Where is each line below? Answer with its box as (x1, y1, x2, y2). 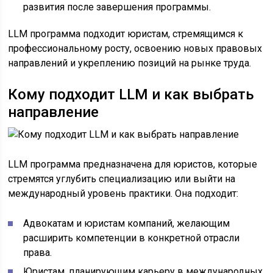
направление (8, 104, 99, 121)
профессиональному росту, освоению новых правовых (8, 43, 263, 54)
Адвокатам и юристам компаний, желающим (23, 218, 230, 229)
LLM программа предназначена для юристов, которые (8, 158, 258, 170)
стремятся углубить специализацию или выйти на (8, 173, 236, 185)
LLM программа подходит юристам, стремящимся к (8, 28, 244, 40)
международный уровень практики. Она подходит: (8, 188, 239, 199)
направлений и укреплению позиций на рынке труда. (8, 57, 252, 69)
